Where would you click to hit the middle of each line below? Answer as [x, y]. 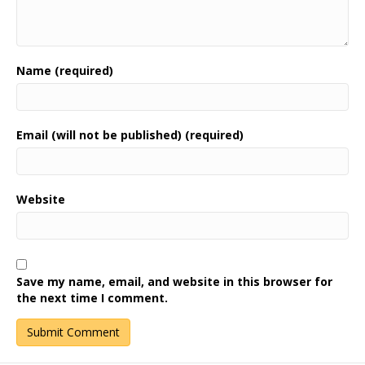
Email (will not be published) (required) [130, 135]
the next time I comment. [92, 298]
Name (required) [65, 70]
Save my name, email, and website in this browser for [174, 281]
